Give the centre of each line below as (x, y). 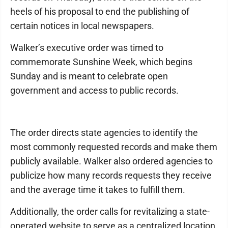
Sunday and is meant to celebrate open (89, 76)
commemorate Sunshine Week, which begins (101, 62)
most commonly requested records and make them (114, 147)
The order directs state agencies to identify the (104, 133)
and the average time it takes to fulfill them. (98, 190)
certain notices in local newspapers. (82, 26)
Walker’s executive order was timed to (87, 48)
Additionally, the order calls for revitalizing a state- (110, 212)
